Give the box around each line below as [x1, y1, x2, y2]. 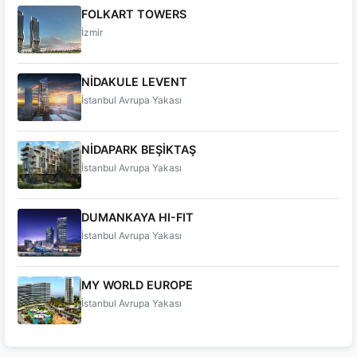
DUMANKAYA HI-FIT [81, 210, 194, 224]
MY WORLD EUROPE [81, 278, 193, 292]
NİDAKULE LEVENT [81, 75, 187, 88]
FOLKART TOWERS [81, 7, 186, 21]
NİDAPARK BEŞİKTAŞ [81, 143, 196, 156]
